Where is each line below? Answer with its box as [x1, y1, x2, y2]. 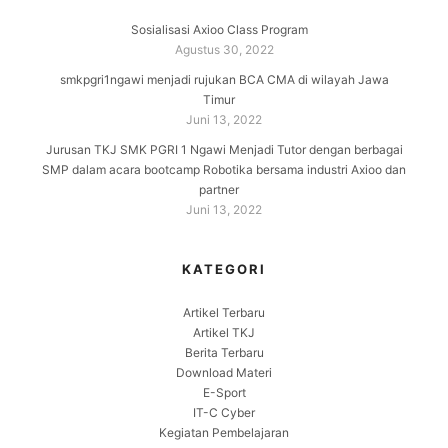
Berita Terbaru [184, 345, 264, 360]
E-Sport [202, 385, 246, 400]
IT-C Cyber [193, 405, 255, 420]
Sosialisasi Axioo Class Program [130, 22, 308, 37]
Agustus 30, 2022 [174, 42, 274, 57]
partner [199, 182, 239, 197]
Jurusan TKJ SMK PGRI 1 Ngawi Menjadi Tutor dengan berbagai [45, 142, 403, 157]
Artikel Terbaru [183, 305, 265, 320]
